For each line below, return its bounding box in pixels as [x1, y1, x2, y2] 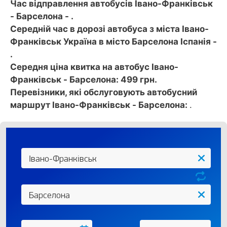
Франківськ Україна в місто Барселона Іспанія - [10, 36, 217, 47]
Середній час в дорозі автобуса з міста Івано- [10, 24, 209, 34]
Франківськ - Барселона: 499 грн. [10, 74, 157, 85]
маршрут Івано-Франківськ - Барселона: [10, 100, 190, 110]
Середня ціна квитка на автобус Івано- [10, 62, 178, 72]
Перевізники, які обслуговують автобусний [10, 87, 197, 97]
